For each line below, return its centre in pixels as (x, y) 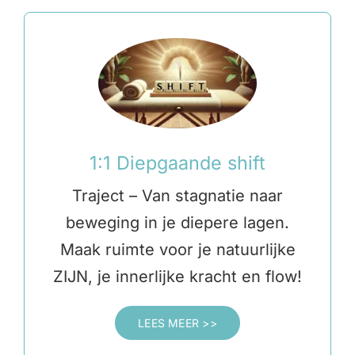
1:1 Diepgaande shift (177, 163)
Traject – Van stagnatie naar (177, 196)
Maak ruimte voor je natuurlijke (177, 250)
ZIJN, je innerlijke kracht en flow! (177, 277)
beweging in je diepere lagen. (177, 223)
